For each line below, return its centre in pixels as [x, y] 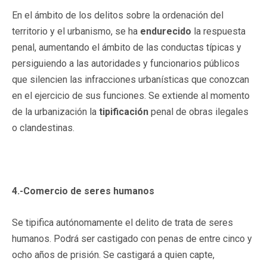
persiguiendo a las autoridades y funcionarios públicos [126, 63]
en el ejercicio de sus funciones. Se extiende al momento [131, 95]
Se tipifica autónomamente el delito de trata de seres [122, 222]
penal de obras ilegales [198, 111]
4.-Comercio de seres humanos [83, 191]
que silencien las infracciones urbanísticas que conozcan [131, 79]
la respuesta [218, 31]
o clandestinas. [43, 128]
